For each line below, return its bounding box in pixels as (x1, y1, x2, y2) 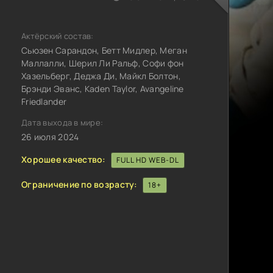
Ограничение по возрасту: (21, 178, 138, 190)
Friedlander (21, 96, 67, 107)
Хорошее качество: (21, 153, 106, 165)
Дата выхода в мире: (21, 117, 104, 128)
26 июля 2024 (21, 131, 79, 143)
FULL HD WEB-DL (116, 155, 180, 165)
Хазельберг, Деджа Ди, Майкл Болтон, (21, 70, 181, 82)
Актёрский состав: (21, 30, 94, 41)
